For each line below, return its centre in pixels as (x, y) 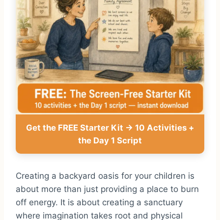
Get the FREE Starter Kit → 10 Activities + (110, 127)
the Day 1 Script (110, 140)
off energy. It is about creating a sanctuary (99, 202)
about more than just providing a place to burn (107, 189)
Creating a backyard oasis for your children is (105, 176)
